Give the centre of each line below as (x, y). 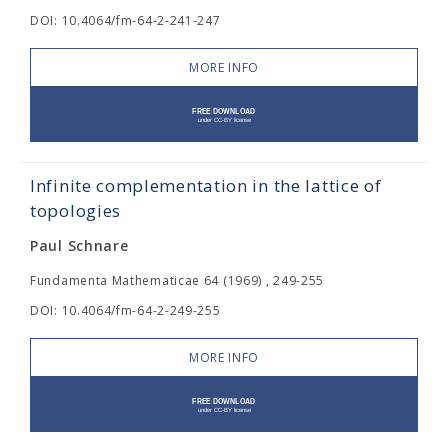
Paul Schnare (79, 245)
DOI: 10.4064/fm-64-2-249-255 (125, 310)
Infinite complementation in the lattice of (206, 185)
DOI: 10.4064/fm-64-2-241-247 (125, 20)
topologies (75, 210)
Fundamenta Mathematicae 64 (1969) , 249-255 (177, 280)
